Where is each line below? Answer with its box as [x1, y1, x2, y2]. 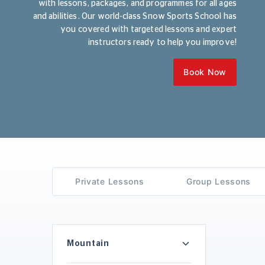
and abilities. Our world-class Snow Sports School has [33, 12, 237, 21]
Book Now [183, 66, 227, 77]
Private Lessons [75, 176, 144, 186]
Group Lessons [186, 176, 251, 186]
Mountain [67, 239, 109, 248]
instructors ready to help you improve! [88, 38, 237, 47]
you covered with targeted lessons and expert [60, 25, 237, 34]
